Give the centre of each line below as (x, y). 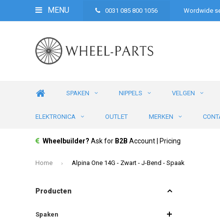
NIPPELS (131, 93)
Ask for (103, 141)
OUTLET (116, 117)
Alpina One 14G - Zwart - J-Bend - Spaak (128, 163)
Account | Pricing (154, 141)
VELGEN (183, 93)
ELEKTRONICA (55, 117)
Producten (54, 191)
